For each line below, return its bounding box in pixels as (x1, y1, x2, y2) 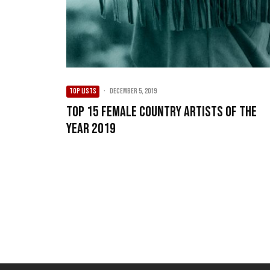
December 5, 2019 (110, 86, 157, 96)
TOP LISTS (69, 86, 96, 96)
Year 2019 (66, 119, 116, 137)
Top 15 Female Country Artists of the (66, 102, 257, 121)
